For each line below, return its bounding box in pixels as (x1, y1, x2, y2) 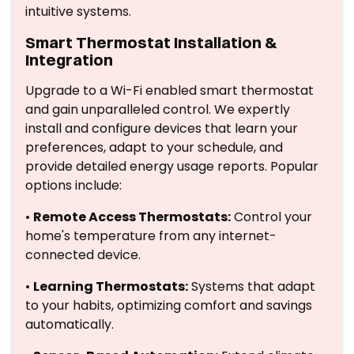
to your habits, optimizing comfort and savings (25, 296, 312, 314)
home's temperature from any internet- (25, 227, 277, 245)
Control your (231, 208, 312, 226)
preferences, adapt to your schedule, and (25, 138, 283, 156)
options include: (25, 176, 122, 194)
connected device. (25, 246, 141, 264)
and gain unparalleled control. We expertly (25, 100, 290, 119)
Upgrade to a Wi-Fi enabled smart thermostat (25, 81, 314, 100)
